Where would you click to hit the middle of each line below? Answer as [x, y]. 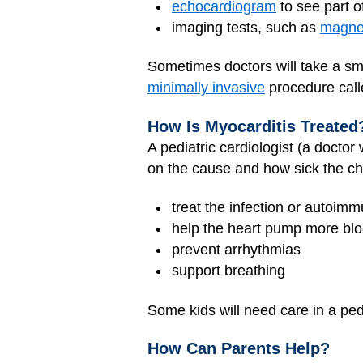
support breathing [228, 271]
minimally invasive [206, 88]
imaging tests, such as [246, 27]
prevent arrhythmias [236, 250]
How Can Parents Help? [239, 348]
